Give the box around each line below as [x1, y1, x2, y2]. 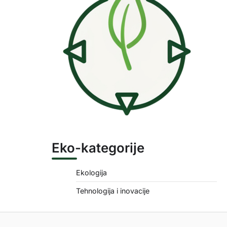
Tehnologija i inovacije [76, 186, 149, 195]
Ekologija [76, 168, 107, 177]
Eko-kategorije [52, 140, 144, 156]
